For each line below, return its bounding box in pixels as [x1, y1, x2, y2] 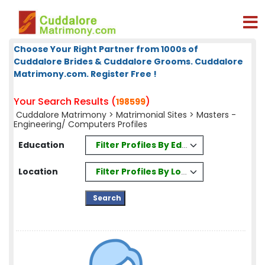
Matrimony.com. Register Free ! [14, 68, 157, 80]
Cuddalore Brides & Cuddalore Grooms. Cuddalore [14, 56, 243, 67]
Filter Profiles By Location [96, 165, 211, 177]
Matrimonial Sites [116, 109, 187, 121]
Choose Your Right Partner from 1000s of [14, 43, 198, 55]
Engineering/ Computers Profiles [14, 118, 147, 130]
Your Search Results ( [14, 95, 116, 108]
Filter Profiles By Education [95, 138, 217, 151]
